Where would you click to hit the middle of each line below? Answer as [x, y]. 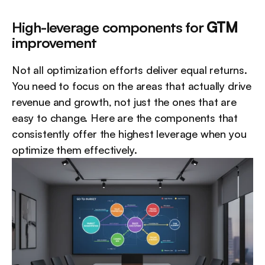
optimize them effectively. [75, 150]
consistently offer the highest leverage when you [129, 134]
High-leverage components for [109, 28]
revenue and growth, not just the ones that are [124, 102]
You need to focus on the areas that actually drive [132, 86]
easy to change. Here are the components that [125, 118]
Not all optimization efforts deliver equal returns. [130, 70]
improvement [54, 43]
